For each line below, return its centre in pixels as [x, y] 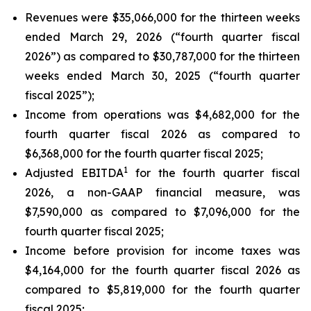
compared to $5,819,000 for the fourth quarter [162, 289]
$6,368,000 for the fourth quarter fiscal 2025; [144, 153]
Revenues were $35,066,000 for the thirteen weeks [162, 17]
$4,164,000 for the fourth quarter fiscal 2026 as [162, 270]
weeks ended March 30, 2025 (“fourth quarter [162, 76]
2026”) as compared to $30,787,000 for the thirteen [162, 56]
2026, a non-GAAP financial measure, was [162, 192]
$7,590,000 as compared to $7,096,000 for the [162, 212]
